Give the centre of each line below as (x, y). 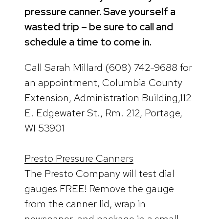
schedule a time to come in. (88, 42)
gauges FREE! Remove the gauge (99, 189)
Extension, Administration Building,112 (108, 97)
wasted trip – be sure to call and (99, 26)
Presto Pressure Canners (79, 158)
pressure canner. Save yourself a (100, 11)
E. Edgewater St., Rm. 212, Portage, (103, 112)
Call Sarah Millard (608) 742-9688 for (108, 67)
